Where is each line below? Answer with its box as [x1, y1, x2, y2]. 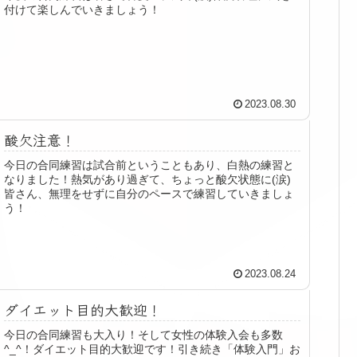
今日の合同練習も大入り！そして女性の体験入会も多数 [4, 328, 284, 341]
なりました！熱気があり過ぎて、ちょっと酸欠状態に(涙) [4, 172, 292, 186]
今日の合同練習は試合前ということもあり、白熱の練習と [4, 158, 295, 171]
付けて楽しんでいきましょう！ [4, 2, 161, 16]
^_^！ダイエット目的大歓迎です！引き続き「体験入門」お [4, 342, 301, 355]
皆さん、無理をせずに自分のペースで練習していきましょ [4, 186, 295, 200]
